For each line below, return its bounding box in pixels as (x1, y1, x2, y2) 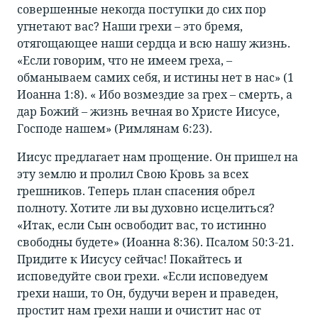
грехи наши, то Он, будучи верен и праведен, (17, 285, 278, 302)
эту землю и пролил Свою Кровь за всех (17, 166, 248, 182)
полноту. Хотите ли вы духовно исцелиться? (17, 200, 275, 216)
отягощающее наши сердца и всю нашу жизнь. (17, 35, 290, 52)
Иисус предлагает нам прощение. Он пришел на (17, 149, 298, 165)
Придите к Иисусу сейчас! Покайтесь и (17, 251, 242, 268)
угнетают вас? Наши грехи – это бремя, (17, 18, 243, 35)
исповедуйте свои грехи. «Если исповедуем (17, 268, 268, 285)
